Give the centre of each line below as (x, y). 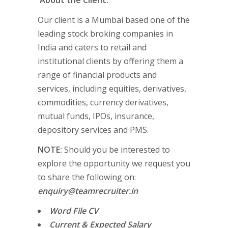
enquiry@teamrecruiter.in (88, 191)
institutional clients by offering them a (110, 61)
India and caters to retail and (92, 47)
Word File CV (74, 211)
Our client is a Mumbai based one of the (114, 20)
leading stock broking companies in (105, 34)
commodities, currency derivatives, (103, 102)
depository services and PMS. (93, 130)
